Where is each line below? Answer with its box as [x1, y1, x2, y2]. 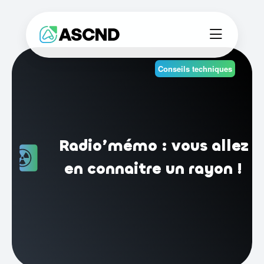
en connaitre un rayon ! [64, 159, 243, 179]
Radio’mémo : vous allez [58, 136, 249, 156]
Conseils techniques [158, 63, 232, 74]
